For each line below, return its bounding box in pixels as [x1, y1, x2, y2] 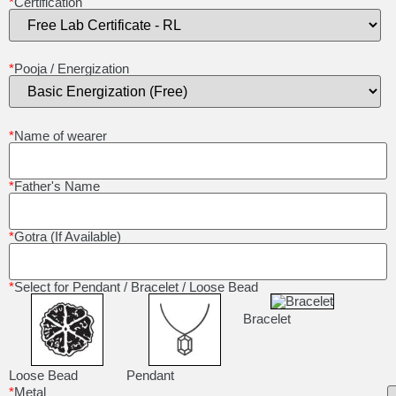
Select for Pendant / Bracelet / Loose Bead [14, 278, 258, 294]
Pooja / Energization [14, 61, 129, 77]
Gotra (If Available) [14, 228, 121, 244]
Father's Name [14, 178, 100, 194]
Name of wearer [14, 127, 107, 143]
